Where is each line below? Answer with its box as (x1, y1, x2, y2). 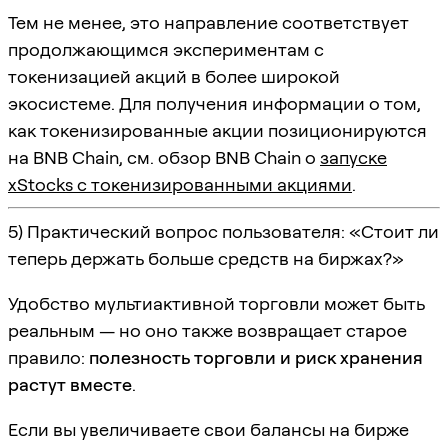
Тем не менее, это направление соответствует (8, 11, 409, 33)
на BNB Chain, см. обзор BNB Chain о (8, 146, 320, 168)
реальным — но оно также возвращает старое (8, 319, 407, 341)
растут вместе (8, 373, 132, 395)
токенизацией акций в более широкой (8, 65, 340, 87)
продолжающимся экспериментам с (8, 38, 324, 60)
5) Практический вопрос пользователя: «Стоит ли (8, 220, 439, 242)
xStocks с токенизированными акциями (8, 173, 352, 195)
